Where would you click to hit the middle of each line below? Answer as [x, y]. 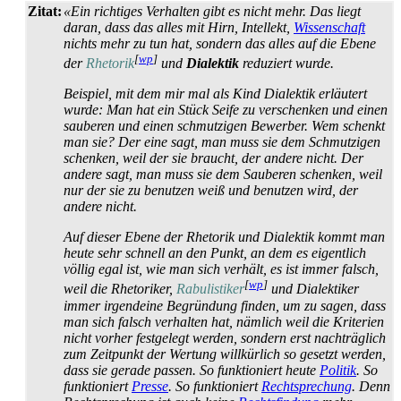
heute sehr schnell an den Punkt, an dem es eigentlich [215, 253]
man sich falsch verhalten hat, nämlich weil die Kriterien [224, 321]
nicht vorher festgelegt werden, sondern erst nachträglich [225, 337]
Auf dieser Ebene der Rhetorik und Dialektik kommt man [224, 237]
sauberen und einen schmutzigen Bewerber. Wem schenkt [224, 126]
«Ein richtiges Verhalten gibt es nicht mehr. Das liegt [212, 12]
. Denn [371, 386]
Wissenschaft [329, 28]
